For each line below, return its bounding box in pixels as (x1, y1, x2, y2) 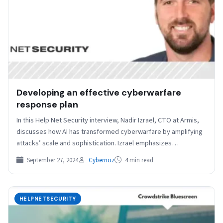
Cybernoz (89, 155, 114, 165)
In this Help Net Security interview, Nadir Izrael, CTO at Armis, (16, 114, 199, 125)
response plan (16, 98, 78, 111)
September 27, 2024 (25, 155, 78, 165)
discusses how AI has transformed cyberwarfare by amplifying (16, 126, 203, 137)
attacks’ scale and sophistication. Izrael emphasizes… (16, 137, 179, 148)
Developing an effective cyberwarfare (16, 86, 181, 99)
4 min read (123, 155, 153, 165)
